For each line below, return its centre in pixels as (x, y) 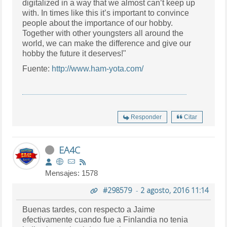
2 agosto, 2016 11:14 (174, 190)
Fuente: (37, 68)
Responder (146, 117)
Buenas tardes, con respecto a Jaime (89, 209)
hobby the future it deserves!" (74, 53)
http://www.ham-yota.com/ (98, 68)
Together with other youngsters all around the (103, 33)
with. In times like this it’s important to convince (106, 13)
